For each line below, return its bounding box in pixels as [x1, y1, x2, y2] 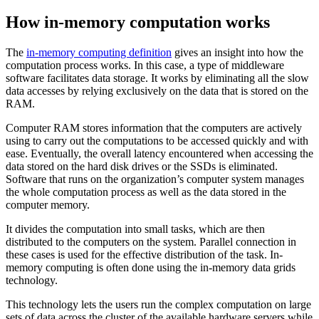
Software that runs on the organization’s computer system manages [6, 172, 304, 185]
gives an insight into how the [172, 46, 303, 58]
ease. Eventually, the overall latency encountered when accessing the [6, 147, 313, 159]
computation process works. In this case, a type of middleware [6, 58, 284, 71]
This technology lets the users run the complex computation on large [6, 298, 311, 310]
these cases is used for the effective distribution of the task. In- [6, 248, 283, 261]
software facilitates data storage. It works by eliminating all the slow [6, 71, 309, 84]
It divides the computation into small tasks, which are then [6, 222, 265, 235]
